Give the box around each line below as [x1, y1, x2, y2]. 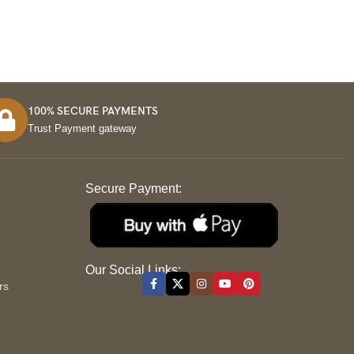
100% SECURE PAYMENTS [28, 104, 159, 118]
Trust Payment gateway [28, 122, 137, 134]
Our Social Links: [85, 263, 181, 277]
